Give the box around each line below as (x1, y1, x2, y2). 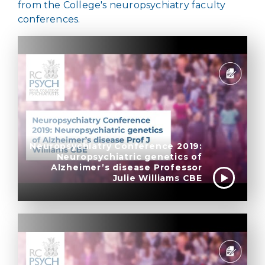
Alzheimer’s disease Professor (50, 162, 202, 173)
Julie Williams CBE (112, 173, 202, 184)
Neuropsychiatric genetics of (56, 151, 202, 163)
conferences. (18, 14, 83, 25)
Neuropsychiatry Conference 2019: (30, 141, 202, 152)
